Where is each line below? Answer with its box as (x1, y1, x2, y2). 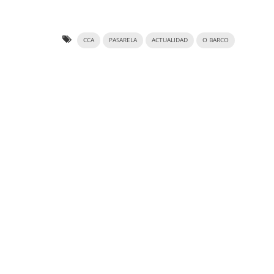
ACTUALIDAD (152, 36, 188, 45)
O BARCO (202, 36, 229, 45)
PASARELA (109, 36, 137, 45)
